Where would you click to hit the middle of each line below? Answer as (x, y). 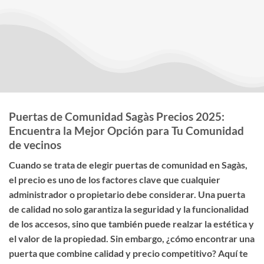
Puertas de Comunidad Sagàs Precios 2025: (117, 116)
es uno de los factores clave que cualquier (133, 180)
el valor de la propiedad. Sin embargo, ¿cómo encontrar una (132, 239)
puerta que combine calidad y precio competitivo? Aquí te (128, 253)
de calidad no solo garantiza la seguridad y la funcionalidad (129, 209)
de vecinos (35, 144)
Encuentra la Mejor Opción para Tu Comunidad (126, 130)
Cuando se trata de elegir (62, 165)
